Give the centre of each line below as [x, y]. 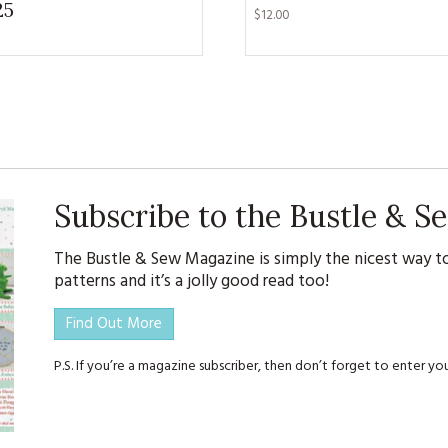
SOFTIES [180, 145]
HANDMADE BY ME [180, 191]
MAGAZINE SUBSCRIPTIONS [180, 53]
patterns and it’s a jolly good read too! [191, 282]
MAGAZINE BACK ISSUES [180, 99]
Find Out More [114, 324]
